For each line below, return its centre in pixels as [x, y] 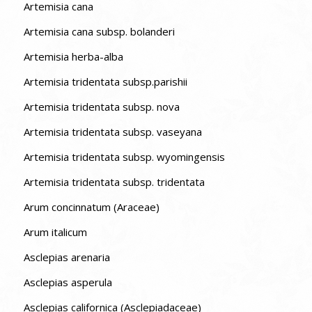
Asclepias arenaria [67, 257]
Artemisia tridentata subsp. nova [101, 107]
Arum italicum [55, 232]
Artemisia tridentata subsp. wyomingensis [124, 157]
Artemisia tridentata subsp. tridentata [180, 182]
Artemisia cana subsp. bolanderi [99, 32]
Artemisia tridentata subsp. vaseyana [112, 132]
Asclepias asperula [68, 282]
